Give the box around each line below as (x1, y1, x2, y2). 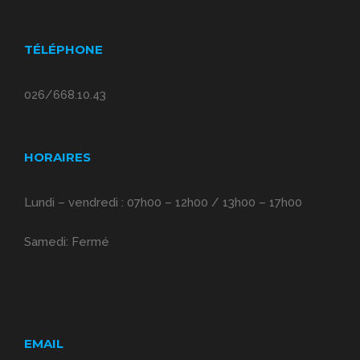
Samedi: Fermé (24, 235, 109, 250)
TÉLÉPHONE (24, 42, 103, 58)
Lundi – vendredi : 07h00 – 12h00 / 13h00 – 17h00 (24, 195, 302, 211)
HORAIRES (24, 149, 91, 166)
